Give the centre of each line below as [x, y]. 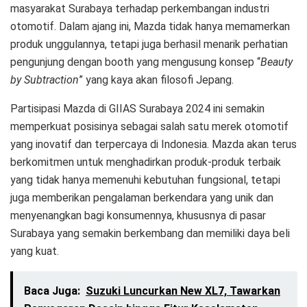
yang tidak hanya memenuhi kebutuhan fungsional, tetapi [145, 180]
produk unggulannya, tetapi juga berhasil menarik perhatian [149, 44]
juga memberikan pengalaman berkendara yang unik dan [142, 197]
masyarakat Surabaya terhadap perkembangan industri [140, 8]
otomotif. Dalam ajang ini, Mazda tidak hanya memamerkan [150, 26]
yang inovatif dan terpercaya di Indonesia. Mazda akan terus [153, 144]
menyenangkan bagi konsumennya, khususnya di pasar [138, 215]
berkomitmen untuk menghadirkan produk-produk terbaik [146, 162]
